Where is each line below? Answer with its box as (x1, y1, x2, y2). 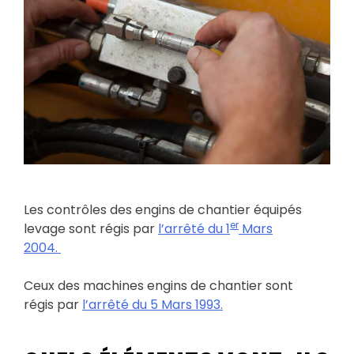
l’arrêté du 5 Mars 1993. (82, 295, 223, 314)
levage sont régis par (24, 219, 158, 238)
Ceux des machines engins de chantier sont (24, 276, 293, 295)
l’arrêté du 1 (158, 219, 230, 238)
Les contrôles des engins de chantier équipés (24, 200, 302, 219)
